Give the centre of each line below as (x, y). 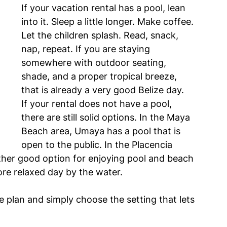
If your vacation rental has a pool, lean (105, 8)
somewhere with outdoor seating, (95, 63)
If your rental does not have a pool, (98, 104)
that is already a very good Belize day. (103, 90)
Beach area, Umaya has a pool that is (102, 131)
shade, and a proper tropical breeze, (100, 77)
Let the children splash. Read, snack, (101, 35)
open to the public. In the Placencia (98, 145)
